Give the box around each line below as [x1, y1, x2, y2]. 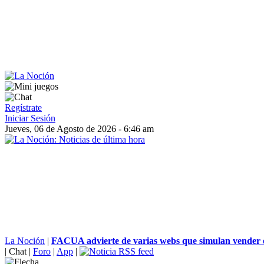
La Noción [5, 236, 45, 246]
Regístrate [5, 103, 42, 113]
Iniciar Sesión [5, 113, 55, 123]
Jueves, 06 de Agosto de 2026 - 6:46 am [5, 124, 154, 134]
